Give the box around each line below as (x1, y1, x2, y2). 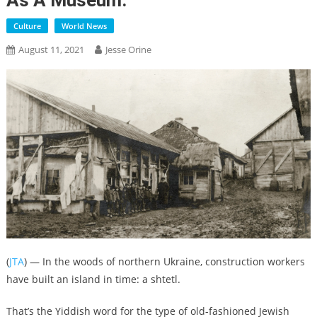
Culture (13, 21, 41, 31)
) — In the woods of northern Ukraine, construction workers (23, 254, 305, 268)
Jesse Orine (105, 43, 151, 56)
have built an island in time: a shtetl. (6, 272, 180, 286)
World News (61, 21, 107, 31)
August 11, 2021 (18, 43, 84, 56)
